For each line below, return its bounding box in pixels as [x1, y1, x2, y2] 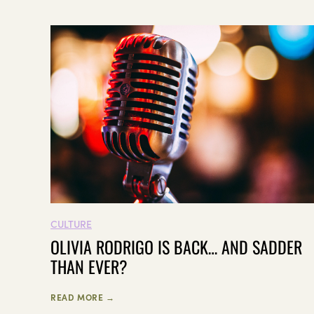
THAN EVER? [50, 254, 128, 280]
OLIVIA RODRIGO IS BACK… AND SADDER [50, 234, 302, 260]
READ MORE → [50, 291, 115, 303]
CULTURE [50, 217, 92, 231]
